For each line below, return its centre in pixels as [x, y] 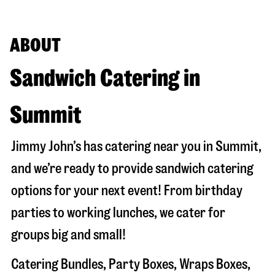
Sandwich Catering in [105, 78]
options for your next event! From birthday [127, 190]
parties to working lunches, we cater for [118, 212]
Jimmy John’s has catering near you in [113, 146]
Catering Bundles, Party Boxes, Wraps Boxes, [131, 264]
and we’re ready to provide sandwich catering [132, 168]
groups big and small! [68, 234]
